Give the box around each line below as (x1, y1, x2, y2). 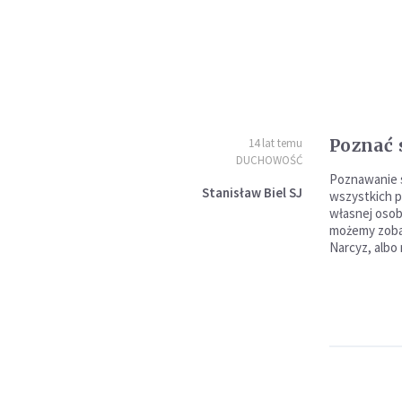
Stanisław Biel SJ (201, 184, 302, 201)
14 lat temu (248, 135, 302, 151)
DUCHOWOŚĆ (235, 153, 302, 168)
